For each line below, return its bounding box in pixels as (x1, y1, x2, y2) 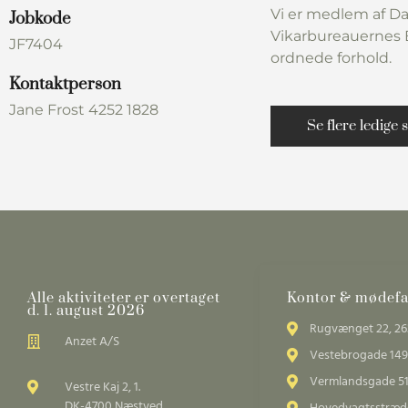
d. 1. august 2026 (27, 301, 145, 320)
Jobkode (9, 7, 71, 29)
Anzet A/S (65, 331, 119, 352)
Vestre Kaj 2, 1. (65, 376, 140, 398)
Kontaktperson (9, 73, 121, 95)
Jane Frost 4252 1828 (9, 100, 158, 118)
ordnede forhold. (270, 48, 392, 66)
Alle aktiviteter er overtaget (27, 289, 220, 307)
